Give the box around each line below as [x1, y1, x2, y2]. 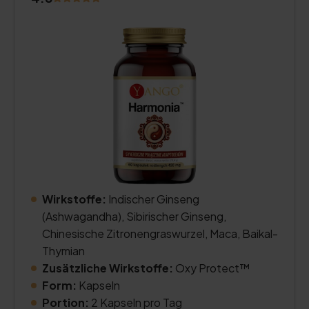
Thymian [42, 243, 85, 258]
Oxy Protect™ [175, 261, 250, 275]
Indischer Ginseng [108, 192, 199, 206]
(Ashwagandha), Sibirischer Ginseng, [42, 209, 226, 223]
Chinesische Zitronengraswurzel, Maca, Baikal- [42, 226, 278, 241]
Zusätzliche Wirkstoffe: [42, 261, 175, 275]
